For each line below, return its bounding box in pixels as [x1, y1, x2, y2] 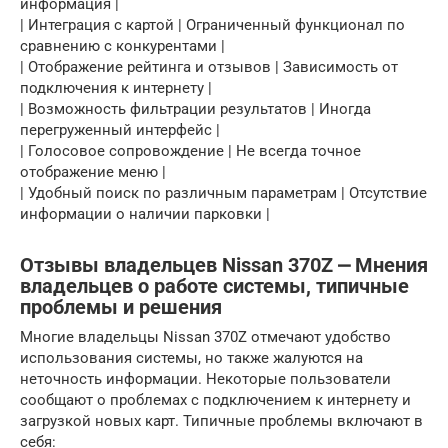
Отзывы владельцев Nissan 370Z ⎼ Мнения [20, 253, 428, 277]
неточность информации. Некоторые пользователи [20, 370, 391, 389]
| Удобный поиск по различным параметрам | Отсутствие [20, 184, 427, 203]
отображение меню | [20, 163, 166, 182]
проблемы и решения [20, 295, 222, 319]
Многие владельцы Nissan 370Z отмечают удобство [20, 328, 391, 347]
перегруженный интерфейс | [20, 121, 220, 140]
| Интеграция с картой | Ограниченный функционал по [20, 16, 405, 35]
